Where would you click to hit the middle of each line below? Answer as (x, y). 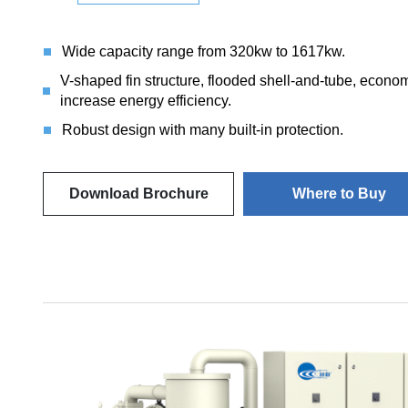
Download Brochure (138, 194)
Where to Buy (339, 194)
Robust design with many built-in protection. (203, 130)
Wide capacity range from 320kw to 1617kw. (204, 51)
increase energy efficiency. (146, 101)
